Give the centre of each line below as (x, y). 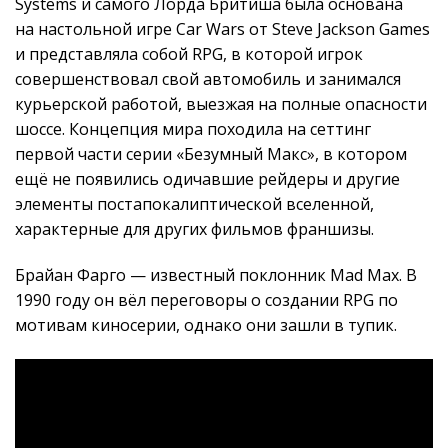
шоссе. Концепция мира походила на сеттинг (193, 129)
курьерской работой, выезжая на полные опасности (221, 104)
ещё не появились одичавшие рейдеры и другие (207, 179)
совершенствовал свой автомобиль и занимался (208, 79)
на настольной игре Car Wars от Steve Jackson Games (222, 29)
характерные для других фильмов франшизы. (194, 229)
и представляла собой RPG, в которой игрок (189, 54)
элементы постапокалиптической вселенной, (194, 204)
